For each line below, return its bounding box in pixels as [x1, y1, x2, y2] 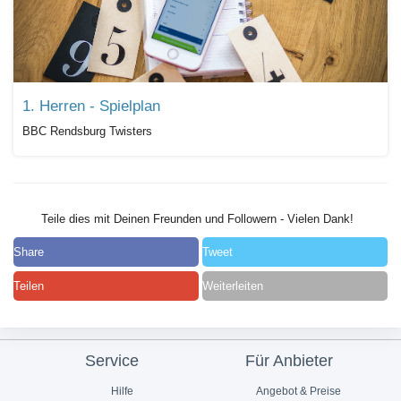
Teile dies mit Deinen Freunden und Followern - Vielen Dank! [37, 212, 354, 226]
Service [85, 351, 140, 370]
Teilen [13, 278, 44, 293]
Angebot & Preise [254, 385, 342, 398]
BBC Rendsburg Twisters [22, 124, 152, 139]
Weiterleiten [202, 278, 264, 293]
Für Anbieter [244, 351, 333, 370]
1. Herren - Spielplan [22, 98, 160, 115]
